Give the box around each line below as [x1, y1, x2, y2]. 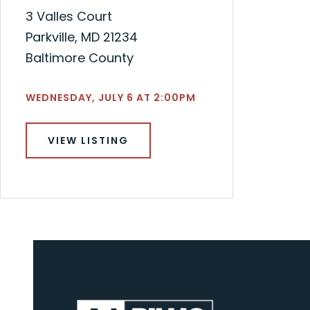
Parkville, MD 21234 [26, 28, 138, 46]
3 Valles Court [26, 7, 112, 25]
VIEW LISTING [48, 133, 129, 147]
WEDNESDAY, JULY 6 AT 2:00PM [26, 90, 196, 104]
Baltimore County [26, 48, 134, 66]
